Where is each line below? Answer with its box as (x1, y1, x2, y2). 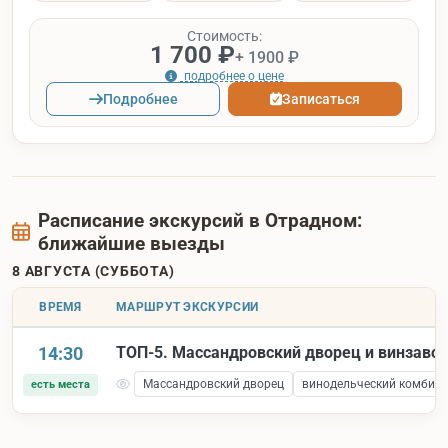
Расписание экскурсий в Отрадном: (37, 209, 362, 233)
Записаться (282, 91, 361, 108)
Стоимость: (186, 27, 262, 44)
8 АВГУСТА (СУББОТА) (12, 263, 175, 280)
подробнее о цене (180, 69, 284, 84)
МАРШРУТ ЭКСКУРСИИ (116, 300, 259, 315)
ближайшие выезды (37, 232, 225, 256)
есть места (31, 378, 90, 392)
